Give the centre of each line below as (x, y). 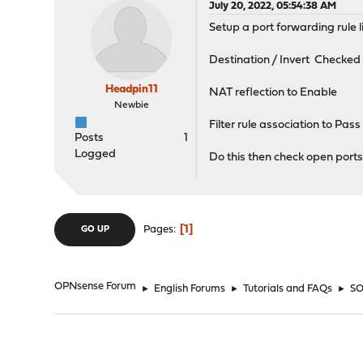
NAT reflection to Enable (273, 93)
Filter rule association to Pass (285, 125)
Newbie (131, 105)
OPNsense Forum (96, 286)
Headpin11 (131, 90)
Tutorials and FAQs (288, 289)
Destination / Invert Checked (285, 60)
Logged (96, 154)
